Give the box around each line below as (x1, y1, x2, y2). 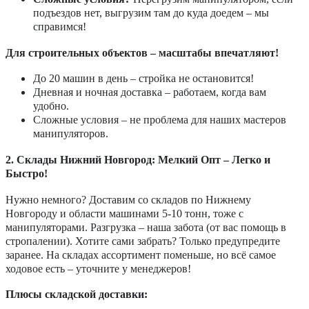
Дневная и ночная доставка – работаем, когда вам (33, 86, 266, 99)
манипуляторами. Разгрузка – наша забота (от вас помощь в (6, 221, 286, 233)
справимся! (33, 21, 86, 33)
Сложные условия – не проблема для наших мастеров (33, 114, 286, 126)
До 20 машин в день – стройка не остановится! (33, 72, 254, 85)
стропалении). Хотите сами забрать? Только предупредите (6, 235, 280, 247)
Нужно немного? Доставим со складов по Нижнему (6, 193, 251, 206)
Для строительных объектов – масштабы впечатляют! (6, 46, 279, 59)
